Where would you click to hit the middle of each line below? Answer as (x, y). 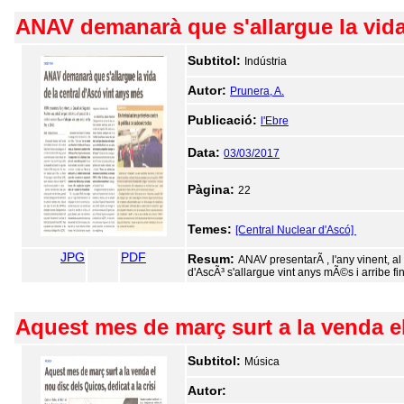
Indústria (266, 61)
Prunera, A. (257, 91)
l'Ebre (275, 121)
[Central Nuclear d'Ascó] (296, 230)
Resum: (213, 259)
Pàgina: (213, 189)
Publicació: (224, 120)
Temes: (211, 229)
